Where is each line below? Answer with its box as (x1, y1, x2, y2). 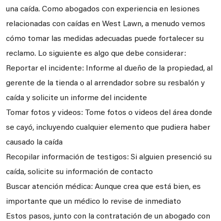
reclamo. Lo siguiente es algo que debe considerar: (6, 50, 186, 58)
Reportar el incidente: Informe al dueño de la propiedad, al (6, 65, 213, 73)
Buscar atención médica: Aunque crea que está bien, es (6, 183, 201, 191)
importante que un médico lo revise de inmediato (6, 198, 181, 206)
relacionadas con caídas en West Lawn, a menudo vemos (6, 20, 205, 28)
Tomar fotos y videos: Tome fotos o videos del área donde (6, 109, 212, 117)
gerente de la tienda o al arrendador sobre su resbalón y (6, 79, 205, 87)
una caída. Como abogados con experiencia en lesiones (6, 5, 200, 13)
